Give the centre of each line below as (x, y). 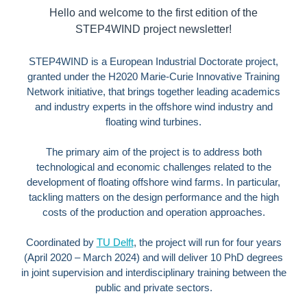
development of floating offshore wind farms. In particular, (153, 182)
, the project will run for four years (207, 243)
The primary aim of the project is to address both (153, 152)
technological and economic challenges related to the (153, 167)
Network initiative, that (77, 92)
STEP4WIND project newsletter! (153, 29)
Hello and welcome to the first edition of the (153, 13)
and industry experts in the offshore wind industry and (153, 107)
